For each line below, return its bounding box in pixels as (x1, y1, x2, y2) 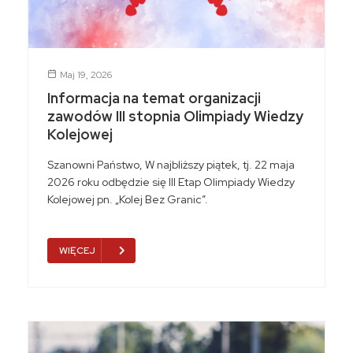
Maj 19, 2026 (60, 68, 112, 81)
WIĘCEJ (59, 243, 95, 257)
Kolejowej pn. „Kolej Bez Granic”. (47, 191, 208, 206)
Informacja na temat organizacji (47, 88, 261, 107)
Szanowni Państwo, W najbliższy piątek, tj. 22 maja (47, 157, 295, 172)
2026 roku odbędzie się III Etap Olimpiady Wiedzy (47, 174, 295, 189)
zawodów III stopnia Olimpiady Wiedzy (47, 106, 303, 125)
